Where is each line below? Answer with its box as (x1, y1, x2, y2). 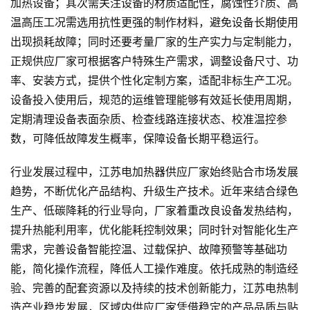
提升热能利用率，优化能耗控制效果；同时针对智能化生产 (10, 224, 298, 237)
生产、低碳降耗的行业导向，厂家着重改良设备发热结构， (10, 205, 298, 217)
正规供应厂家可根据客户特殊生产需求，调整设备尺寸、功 (10, 55, 298, 68)
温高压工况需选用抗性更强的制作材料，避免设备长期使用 (10, 17, 298, 29)
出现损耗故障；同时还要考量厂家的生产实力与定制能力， (10, 36, 298, 48)
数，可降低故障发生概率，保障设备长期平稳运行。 (10, 133, 265, 145)
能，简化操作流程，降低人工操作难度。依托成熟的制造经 (10, 263, 298, 275)
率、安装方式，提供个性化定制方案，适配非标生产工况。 (10, 75, 298, 87)
